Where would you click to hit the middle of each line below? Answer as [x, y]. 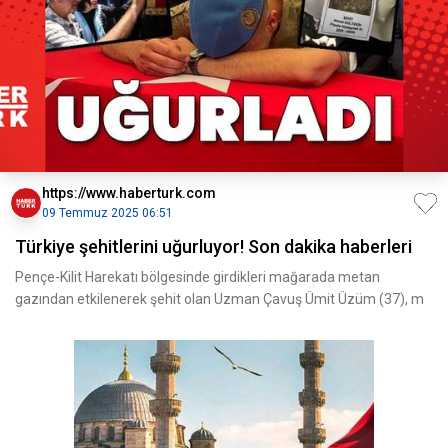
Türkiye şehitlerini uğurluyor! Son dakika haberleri [213, 246]
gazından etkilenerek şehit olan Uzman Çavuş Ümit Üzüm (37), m [219, 299]
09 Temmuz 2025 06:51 [107, 213]
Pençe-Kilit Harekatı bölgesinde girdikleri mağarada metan [197, 277]
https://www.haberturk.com [129, 193]
